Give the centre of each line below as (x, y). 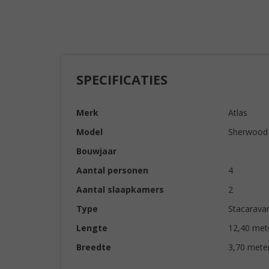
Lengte (92, 228)
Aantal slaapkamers (120, 189)
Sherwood (248, 132)
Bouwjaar (96, 151)
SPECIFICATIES (122, 79)
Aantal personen (112, 170)
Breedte (94, 247)
